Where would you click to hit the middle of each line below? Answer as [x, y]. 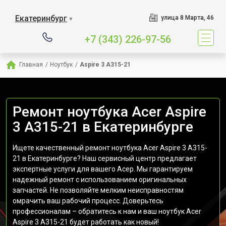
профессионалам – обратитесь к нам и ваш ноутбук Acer [107, 211]
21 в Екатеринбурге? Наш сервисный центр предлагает [105, 158]
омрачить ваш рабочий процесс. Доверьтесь [88, 201]
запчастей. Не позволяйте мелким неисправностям [98, 190]
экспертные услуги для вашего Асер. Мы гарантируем [103, 169]
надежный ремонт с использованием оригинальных [100, 180]
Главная [31, 65]
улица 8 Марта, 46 [187, 18]
